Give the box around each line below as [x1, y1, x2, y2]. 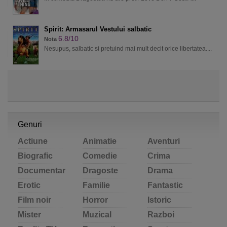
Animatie [83, 137, 117, 145]
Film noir [18, 196, 51, 204]
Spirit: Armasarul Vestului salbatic [44, 25, 152, 33]
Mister [18, 210, 41, 219]
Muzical [83, 210, 111, 219]
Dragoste [83, 166, 118, 175]
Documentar [18, 166, 65, 175]
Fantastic [147, 181, 183, 190]
